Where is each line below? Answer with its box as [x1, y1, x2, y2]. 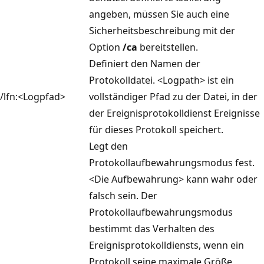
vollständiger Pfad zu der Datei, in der [89, 90, 258, 103]
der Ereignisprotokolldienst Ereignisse [89, 106, 260, 120]
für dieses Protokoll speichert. [89, 123, 223, 136]
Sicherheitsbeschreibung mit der [89, 24, 235, 37]
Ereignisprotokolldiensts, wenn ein [89, 238, 244, 252]
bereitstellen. [137, 40, 198, 54]
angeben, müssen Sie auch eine [89, 7, 229, 21]
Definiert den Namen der [89, 57, 200, 70]
